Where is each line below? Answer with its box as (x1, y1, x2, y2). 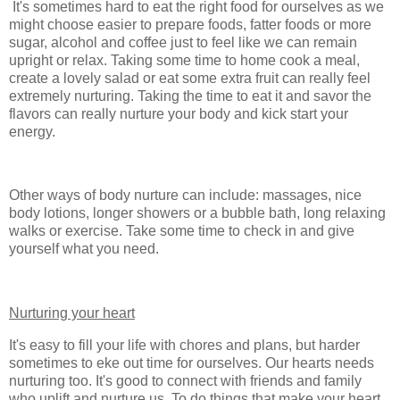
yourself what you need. (9, 241, 159, 257)
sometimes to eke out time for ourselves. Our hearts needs (9, 354, 374, 371)
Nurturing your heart (9, 304, 135, 321)
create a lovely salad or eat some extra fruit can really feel (9, 70, 371, 86)
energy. (9, 123, 55, 139)
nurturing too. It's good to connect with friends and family (9, 372, 362, 388)
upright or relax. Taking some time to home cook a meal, (9, 52, 360, 68)
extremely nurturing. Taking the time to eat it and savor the (9, 87, 371, 104)
